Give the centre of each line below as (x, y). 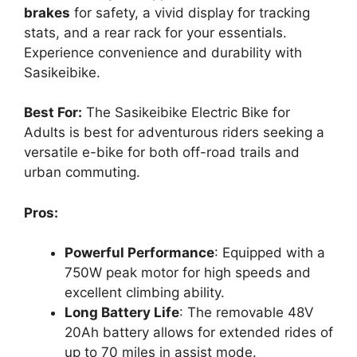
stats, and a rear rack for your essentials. (155, 32)
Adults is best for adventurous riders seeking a (174, 133)
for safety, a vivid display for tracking (190, 12)
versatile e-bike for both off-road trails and (162, 153)
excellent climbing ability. (145, 293)
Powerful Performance (139, 253)
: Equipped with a (270, 253)
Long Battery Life (122, 313)
